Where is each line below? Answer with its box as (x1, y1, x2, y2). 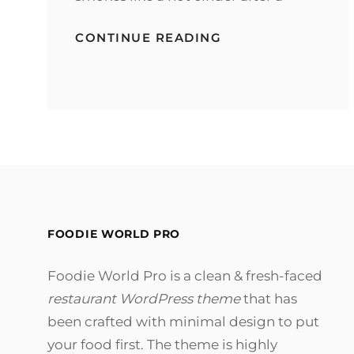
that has (240, 290, 297, 307)
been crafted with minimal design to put (47, 313, 319, 330)
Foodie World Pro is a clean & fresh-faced (47, 267, 322, 284)
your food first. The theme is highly (47, 336, 277, 352)
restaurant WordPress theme (47, 290, 240, 307)
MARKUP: (220, 28, 288, 44)
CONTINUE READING (75, 29, 221, 45)
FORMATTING (220, 88, 315, 104)
